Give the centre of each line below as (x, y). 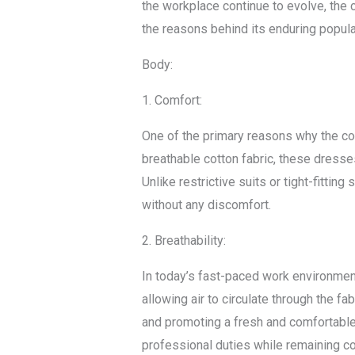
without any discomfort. (206, 205)
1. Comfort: (172, 101)
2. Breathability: (183, 241)
